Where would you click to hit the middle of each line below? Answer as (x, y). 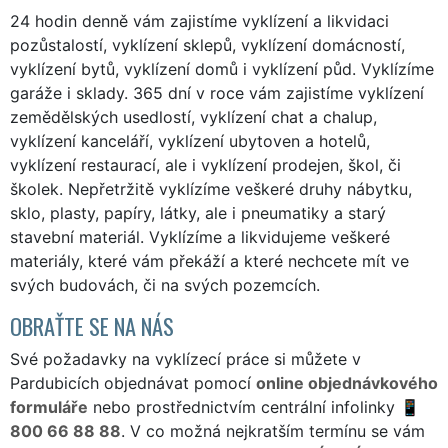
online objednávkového (347, 382)
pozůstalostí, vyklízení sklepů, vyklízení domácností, (207, 44)
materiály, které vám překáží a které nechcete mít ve (209, 260)
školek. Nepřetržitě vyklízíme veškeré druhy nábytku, (211, 188)
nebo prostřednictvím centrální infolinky (244, 406)
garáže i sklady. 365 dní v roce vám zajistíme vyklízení (217, 92)
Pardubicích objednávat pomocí (133, 382)
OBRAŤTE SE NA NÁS (92, 325)
